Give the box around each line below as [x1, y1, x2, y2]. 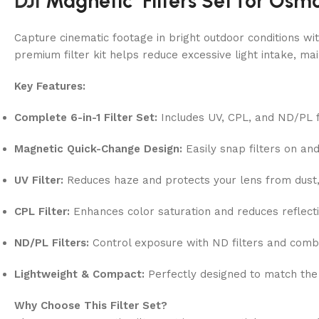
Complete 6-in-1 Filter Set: [14, 110, 157, 124]
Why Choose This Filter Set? [14, 298, 167, 312]
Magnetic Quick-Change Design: [14, 142, 182, 155]
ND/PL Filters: [14, 236, 89, 249]
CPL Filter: [14, 204, 70, 218]
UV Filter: [14, 173, 63, 187]
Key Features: [14, 79, 85, 93]
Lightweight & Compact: [14, 267, 145, 281]
